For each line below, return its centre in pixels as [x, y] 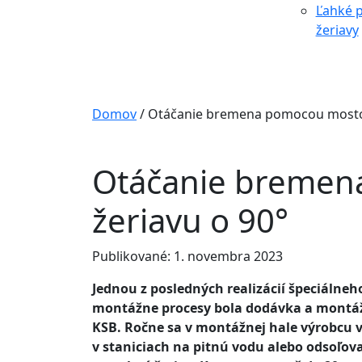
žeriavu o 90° [190, 221]
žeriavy [337, 30]
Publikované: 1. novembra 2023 [187, 257]
